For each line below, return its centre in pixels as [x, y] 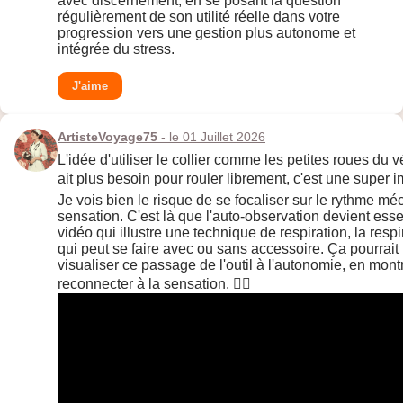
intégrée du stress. [116, 49]
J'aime [90, 86]
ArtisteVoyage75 [107, 137]
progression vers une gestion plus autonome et [206, 33]
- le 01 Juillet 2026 [211, 137]
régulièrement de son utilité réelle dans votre [199, 17]
